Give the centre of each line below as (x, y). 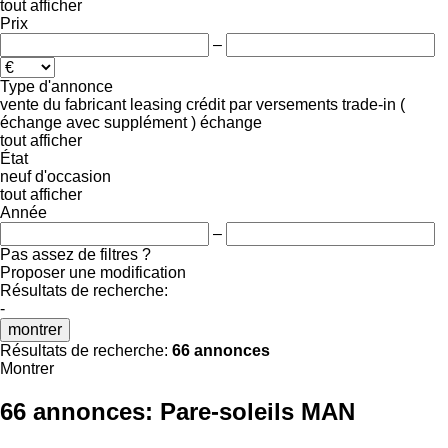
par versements (283, 104)
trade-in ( (373, 104)
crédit (205, 104)
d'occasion (73, 176)
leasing (156, 104)
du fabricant (84, 104)
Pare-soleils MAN (257, 411)
